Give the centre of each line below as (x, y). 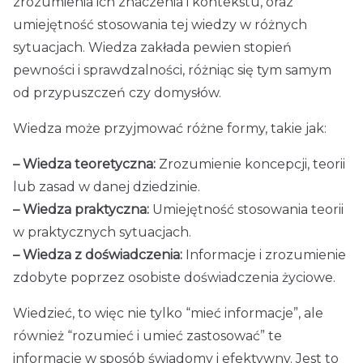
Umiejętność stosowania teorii (246, 209)
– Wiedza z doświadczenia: (98, 255)
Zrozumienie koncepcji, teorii (250, 164)
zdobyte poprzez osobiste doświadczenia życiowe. (174, 278)
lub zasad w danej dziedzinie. (107, 187)
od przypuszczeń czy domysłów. (117, 93)
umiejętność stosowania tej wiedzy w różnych (160, 25)
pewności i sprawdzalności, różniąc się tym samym (172, 70)
